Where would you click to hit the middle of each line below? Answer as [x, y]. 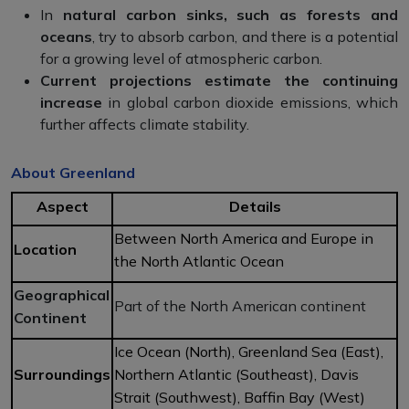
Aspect [62, 206]
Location [45, 249]
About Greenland [73, 172]
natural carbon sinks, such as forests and [231, 14]
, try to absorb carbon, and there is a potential [245, 36]
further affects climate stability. [145, 124]
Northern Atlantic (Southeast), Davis [236, 374]
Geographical [62, 294]
